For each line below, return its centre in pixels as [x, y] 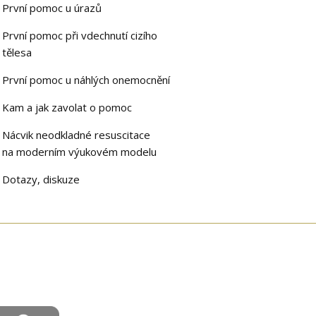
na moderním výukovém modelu [80, 152]
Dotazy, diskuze [41, 180]
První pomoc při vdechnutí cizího [80, 36]
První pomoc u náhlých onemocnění [86, 80]
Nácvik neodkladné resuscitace [77, 135]
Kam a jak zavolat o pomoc [67, 108]
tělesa [17, 53]
